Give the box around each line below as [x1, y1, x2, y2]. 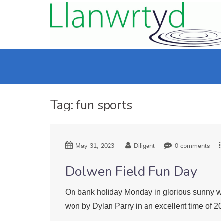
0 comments [175, 142, 210, 150]
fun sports [76, 97, 132, 114]
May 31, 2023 [75, 142, 114, 150]
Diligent [134, 142, 155, 150]
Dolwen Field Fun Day [65, 162, 197, 181]
